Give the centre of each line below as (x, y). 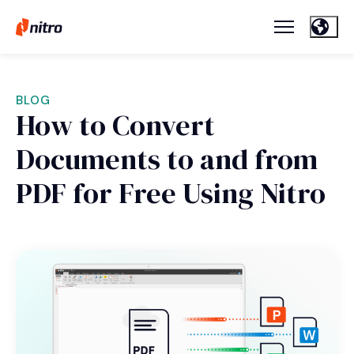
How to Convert (115, 126)
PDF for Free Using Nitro (171, 194)
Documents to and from (167, 160)
